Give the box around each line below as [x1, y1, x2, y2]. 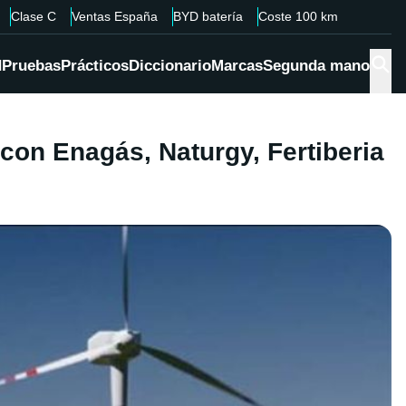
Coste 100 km [257, 9, 338, 24]
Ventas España [71, 9, 158, 24]
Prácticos [61, 57, 129, 75]
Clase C [10, 9, 56, 24]
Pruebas [2, 57, 61, 75]
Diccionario [129, 57, 211, 75]
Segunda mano [263, 57, 370, 75]
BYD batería [172, 9, 243, 24]
